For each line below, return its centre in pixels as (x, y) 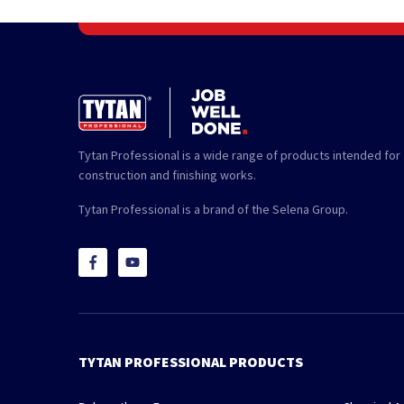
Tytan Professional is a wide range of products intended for (239, 155)
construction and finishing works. (167, 174)
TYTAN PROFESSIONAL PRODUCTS (191, 361)
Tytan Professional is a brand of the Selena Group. (213, 209)
